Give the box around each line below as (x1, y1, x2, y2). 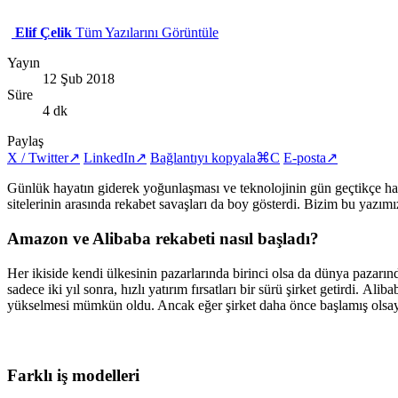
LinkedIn (84, 150, 135, 166)
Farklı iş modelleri (7, 366, 139, 386)
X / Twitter (7, 150, 68, 166)
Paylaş (7, 133, 44, 149)
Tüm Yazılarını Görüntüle (76, 25, 219, 41)
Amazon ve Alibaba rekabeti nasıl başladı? (7, 228, 319, 248)
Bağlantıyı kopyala (150, 150, 256, 166)
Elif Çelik (15, 25, 72, 41)
